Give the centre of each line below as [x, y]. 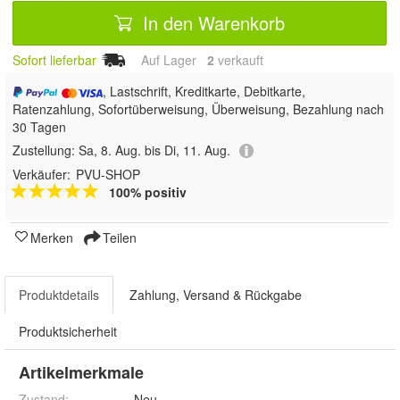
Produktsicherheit [68, 332]
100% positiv [148, 192]
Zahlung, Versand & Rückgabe [216, 295]
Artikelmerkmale [81, 373]
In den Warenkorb [211, 22]
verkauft [239, 60]
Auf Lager [169, 60]
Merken [52, 238]
